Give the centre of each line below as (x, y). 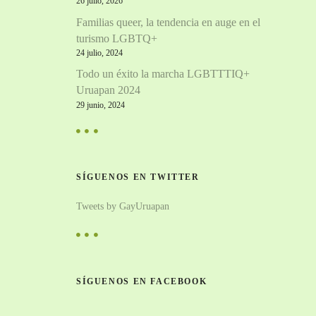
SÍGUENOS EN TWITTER (138, 177)
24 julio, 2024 (99, 53)
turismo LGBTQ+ (117, 38)
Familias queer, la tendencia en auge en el (168, 22)
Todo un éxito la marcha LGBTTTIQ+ (163, 74)
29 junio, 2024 (101, 105)
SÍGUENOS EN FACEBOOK (142, 281)
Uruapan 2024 (108, 90)
